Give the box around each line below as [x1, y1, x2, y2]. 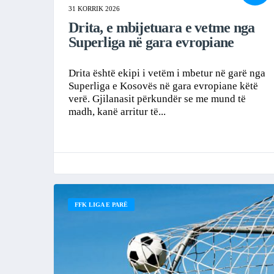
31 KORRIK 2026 [68, 5, 120, 13]
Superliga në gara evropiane [68, 34, 234, 51]
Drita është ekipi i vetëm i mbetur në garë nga [68, 67, 265, 79]
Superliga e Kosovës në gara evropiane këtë [68, 80, 258, 92]
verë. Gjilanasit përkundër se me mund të [68, 92, 246, 105]
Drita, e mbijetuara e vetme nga [68, 20, 255, 36]
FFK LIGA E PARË [75, 201, 128, 208]
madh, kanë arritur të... [68, 105, 166, 117]
